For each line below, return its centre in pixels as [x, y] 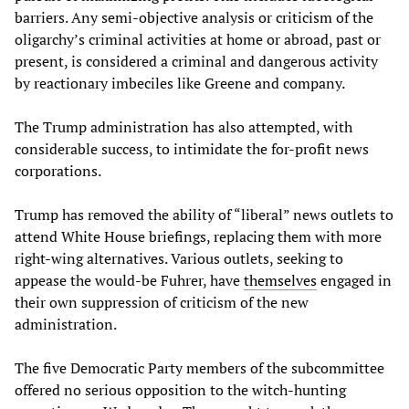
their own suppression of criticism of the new [162, 302]
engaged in [354, 280]
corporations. [58, 170]
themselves [280, 280]
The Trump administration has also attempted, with [184, 126]
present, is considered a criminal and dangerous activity [196, 61]
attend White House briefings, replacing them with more [198, 236]
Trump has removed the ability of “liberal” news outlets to [204, 214]
